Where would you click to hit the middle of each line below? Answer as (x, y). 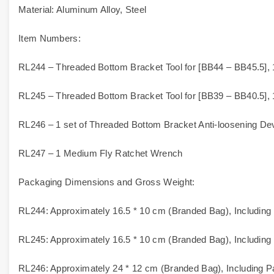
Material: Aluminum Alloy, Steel (83, 9)
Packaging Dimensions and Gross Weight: (107, 182)
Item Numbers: (50, 38)
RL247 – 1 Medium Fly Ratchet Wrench (101, 153)
